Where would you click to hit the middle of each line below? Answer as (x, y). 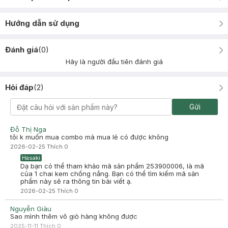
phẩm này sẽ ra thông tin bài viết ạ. (76, 181)
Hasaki (31, 158)
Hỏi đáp (19, 87)
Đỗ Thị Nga (28, 129)
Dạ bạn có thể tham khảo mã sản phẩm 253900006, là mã (112, 166)
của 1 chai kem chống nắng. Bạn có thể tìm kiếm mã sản (110, 174)
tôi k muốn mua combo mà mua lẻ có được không (89, 137)
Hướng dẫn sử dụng (42, 23)
